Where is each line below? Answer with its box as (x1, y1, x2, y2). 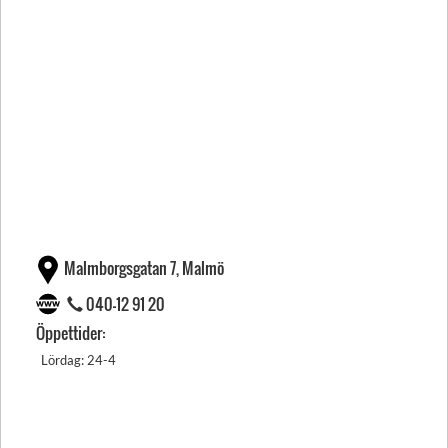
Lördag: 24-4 (41, 352, 116, 368)
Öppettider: (36, 321, 105, 345)
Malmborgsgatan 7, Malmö (64, 256, 224, 280)
